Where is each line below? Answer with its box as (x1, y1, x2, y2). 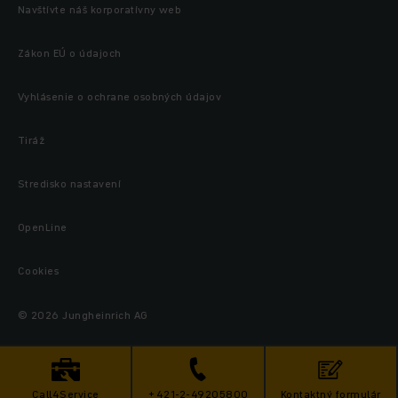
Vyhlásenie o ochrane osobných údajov (18, 89, 222, 104)
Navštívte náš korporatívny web (18, 2, 182, 17)
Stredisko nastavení (18, 176, 122, 191)
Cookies (18, 263, 60, 278)
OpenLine (18, 219, 68, 235)
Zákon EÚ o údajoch (18, 45, 122, 60)
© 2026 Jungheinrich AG (18, 307, 148, 322)
